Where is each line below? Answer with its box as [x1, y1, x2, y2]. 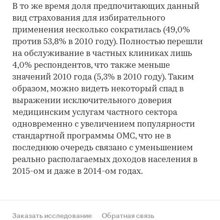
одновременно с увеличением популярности [12, 120, 195, 129]
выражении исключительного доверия [12, 97, 172, 105]
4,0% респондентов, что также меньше [12, 61, 170, 70]
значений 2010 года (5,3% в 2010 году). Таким [12, 73, 194, 82]
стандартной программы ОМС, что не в [12, 132, 171, 140]
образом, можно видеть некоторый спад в [12, 85, 184, 93]
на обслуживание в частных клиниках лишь [12, 50, 192, 58]
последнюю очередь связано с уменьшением [12, 144, 193, 152]
